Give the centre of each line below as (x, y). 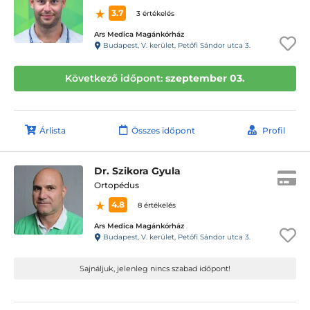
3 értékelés (155, 13)
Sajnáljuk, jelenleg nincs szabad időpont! (155, 268)
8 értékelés (157, 205)
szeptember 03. (205, 78)
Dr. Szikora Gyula (137, 171)
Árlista (53, 130)
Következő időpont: (115, 78)
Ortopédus (117, 185)
